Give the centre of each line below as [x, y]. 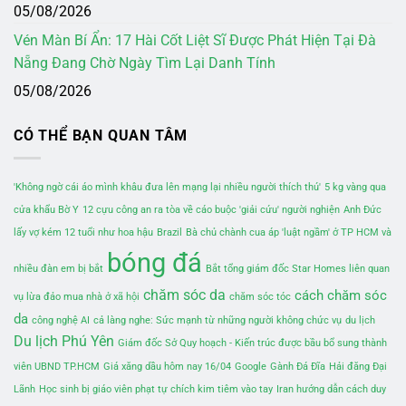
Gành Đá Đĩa [298, 366]
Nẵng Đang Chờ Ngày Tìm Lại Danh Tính [145, 63]
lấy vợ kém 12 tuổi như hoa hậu [83, 232]
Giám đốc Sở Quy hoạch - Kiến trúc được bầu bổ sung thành [252, 343]
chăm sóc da [184, 295]
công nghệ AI [61, 320]
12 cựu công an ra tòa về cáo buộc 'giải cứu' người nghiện [211, 209]
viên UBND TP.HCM [57, 366]
